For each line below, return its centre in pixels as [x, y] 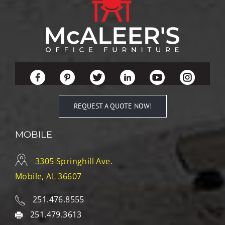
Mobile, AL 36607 [48, 176]
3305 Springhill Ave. [74, 161]
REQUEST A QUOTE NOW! [113, 106]
